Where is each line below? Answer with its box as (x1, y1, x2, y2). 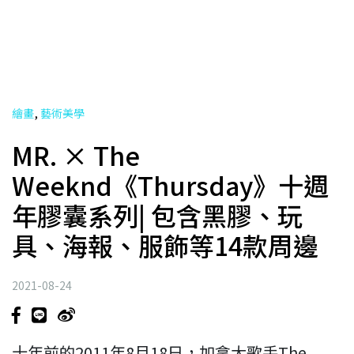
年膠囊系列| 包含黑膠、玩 (12, 196, 303, 233)
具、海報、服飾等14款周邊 (12, 226, 318, 263)
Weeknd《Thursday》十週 (12, 166, 329, 203)
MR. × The (12, 136, 140, 173)
